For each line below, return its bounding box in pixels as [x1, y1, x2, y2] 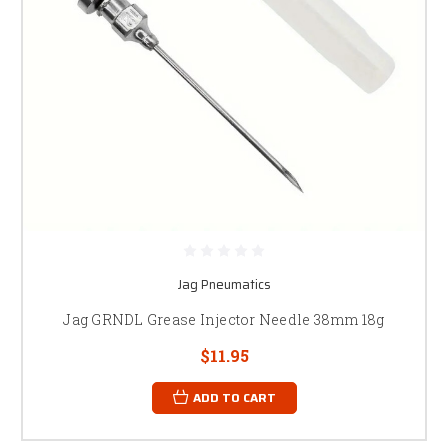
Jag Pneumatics [177, 273, 271, 295]
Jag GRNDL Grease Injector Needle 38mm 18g [63, 309, 385, 329]
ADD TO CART [192, 387, 276, 407]
